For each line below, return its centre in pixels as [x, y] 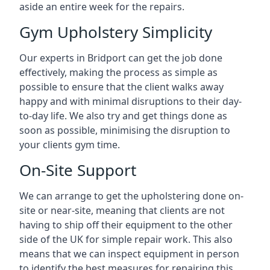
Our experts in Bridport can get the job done [121, 58]
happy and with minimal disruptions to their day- [130, 101]
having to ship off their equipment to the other [126, 225]
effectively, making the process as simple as [118, 72]
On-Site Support [78, 170]
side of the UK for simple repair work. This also [126, 239]
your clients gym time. [70, 145]
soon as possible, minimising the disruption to [125, 130]
